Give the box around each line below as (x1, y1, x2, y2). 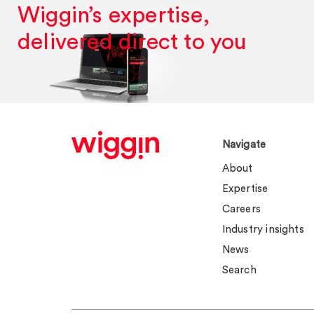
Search (221, 264, 257, 275)
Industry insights (221, 224, 304, 235)
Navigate (221, 139, 266, 150)
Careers (221, 203, 261, 214)
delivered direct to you (18, 30, 247, 53)
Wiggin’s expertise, (18, 4, 210, 27)
